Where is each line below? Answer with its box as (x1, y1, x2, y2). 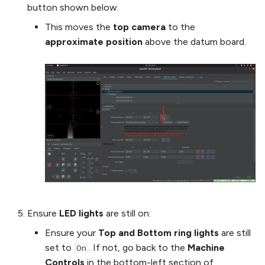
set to (45, 242, 74, 254)
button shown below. (27, 2, 119, 14)
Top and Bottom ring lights (98, 227, 219, 239)
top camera (113, 21, 166, 33)
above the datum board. (143, 36, 246, 48)
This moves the (45, 21, 113, 33)
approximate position (45, 36, 143, 48)
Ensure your (45, 227, 98, 239)
